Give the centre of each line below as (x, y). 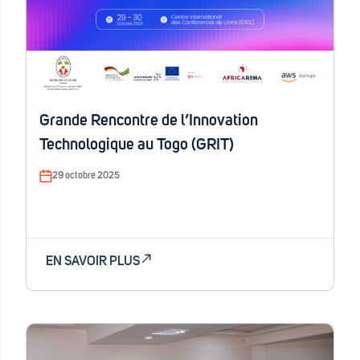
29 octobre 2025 (86, 176)
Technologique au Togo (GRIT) (137, 145)
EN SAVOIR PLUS (93, 261)
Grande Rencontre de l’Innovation (149, 121)
